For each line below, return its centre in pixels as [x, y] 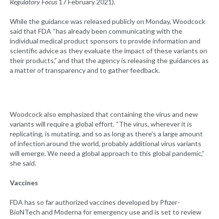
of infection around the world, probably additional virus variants [106, 144]
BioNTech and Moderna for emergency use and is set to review [106, 212]
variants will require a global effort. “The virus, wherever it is [101, 124]
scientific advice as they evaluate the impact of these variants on [109, 51]
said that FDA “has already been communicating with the [96, 31]
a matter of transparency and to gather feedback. [85, 70]
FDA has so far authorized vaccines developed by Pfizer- [95, 202]
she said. [23, 163]
